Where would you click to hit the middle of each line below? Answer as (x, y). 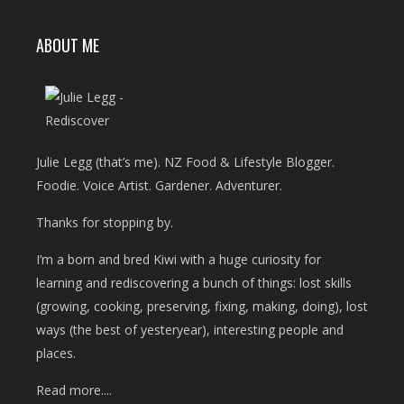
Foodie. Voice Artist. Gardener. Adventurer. (159, 186)
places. (56, 353)
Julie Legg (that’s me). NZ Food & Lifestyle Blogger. (185, 162)
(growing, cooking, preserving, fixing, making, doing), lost (202, 307)
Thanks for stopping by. (105, 223)
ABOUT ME (68, 45)
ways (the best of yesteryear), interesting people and (190, 330)
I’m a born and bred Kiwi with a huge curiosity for (179, 260)
